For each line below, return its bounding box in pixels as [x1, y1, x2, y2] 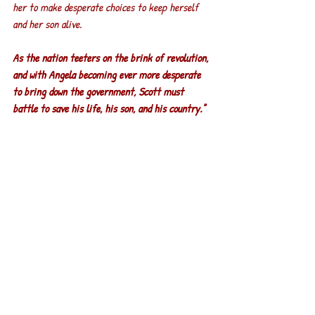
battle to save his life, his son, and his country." [13, 100, 205, 116]
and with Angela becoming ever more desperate [13, 66, 203, 82]
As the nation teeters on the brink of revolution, [13, 49, 211, 65]
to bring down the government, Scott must [13, 83, 186, 99]
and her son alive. [13, 15, 82, 32]
